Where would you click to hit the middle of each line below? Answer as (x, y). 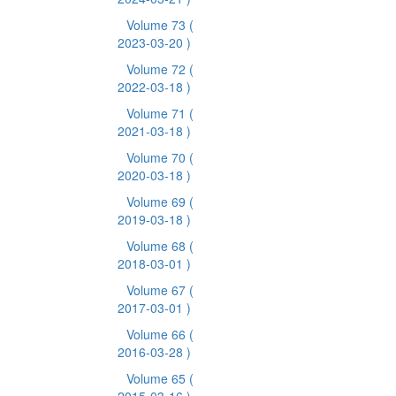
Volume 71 (157, 113)
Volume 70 (157, 157)
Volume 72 (157, 69)
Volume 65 (157, 378)
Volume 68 (157, 246)
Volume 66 (157, 334)
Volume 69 (157, 202)
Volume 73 (157, 25)
